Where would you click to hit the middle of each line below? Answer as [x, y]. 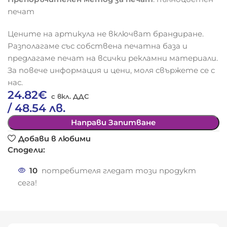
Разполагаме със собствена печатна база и [98, 46]
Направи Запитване [113, 123]
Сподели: [27, 150]
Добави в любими [54, 138]
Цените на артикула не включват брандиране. [106, 34]
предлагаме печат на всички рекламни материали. [113, 58]
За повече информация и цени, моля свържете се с [111, 70]
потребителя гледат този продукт [119, 170]
